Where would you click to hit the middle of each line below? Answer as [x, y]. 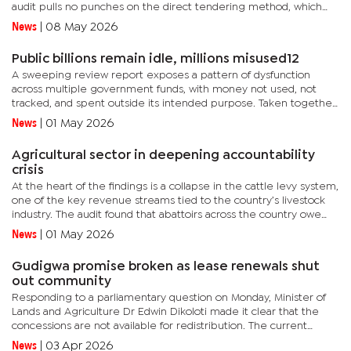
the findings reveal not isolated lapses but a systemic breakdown [174, 118]
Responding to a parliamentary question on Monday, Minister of [169, 298]
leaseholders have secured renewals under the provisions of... [165, 340]
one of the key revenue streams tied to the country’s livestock [168, 201]
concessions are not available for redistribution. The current [159, 326]
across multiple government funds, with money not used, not [164, 89]
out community [62, 282]
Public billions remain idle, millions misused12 [156, 59]
